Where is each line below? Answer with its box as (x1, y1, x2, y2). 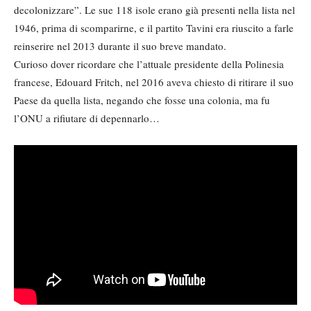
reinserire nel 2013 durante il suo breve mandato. (14, 39, 226, 53)
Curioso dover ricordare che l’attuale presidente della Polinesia (14, 57, 284, 72)
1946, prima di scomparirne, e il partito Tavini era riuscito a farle (14, 21, 294, 35)
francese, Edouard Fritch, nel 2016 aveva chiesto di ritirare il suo (14, 75, 294, 90)
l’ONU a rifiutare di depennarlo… (14, 111, 160, 126)
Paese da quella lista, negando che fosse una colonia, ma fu (14, 93, 270, 108)
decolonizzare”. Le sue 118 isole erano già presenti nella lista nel (14, 3, 295, 17)
